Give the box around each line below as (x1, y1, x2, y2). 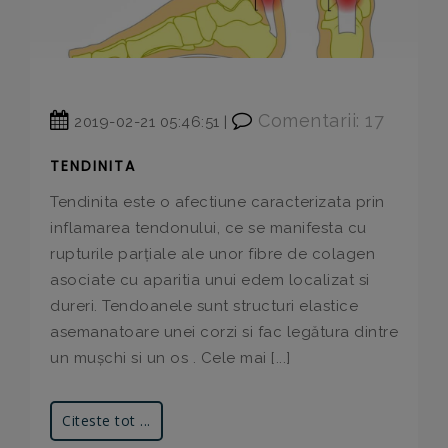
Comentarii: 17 (252, 109, 384, 131)
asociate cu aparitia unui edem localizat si (50, 270, 370, 289)
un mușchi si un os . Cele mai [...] (50, 348, 291, 367)
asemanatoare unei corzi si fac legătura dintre (50, 322, 398, 341)
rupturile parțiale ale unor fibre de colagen (50, 244, 375, 263)
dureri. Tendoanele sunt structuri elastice (50, 296, 358, 315)
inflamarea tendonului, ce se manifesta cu (50, 218, 367, 237)
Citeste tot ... (62, 410, 151, 430)
